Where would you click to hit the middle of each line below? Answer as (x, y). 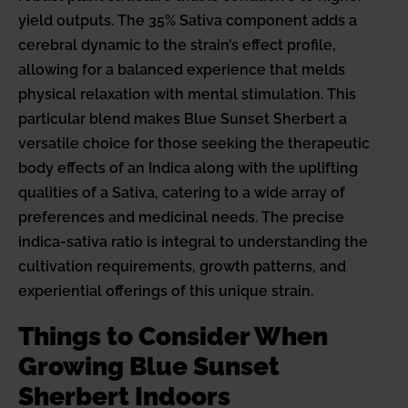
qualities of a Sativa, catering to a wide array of (182, 193)
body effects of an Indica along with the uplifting (188, 168)
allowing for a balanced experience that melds (182, 70)
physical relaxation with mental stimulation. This (187, 95)
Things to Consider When (173, 337)
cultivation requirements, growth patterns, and (182, 267)
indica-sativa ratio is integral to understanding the (193, 242)
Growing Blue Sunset (149, 367)
